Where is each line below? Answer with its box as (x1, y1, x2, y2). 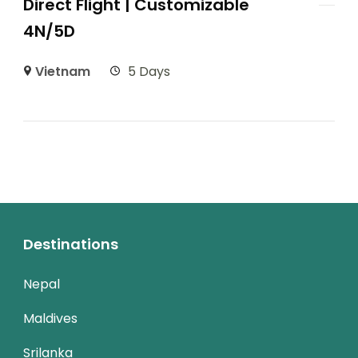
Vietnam (35, 62, 91, 81)
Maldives (23, 308, 78, 328)
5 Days (128, 62, 171, 81)
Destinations (23, 233, 118, 254)
